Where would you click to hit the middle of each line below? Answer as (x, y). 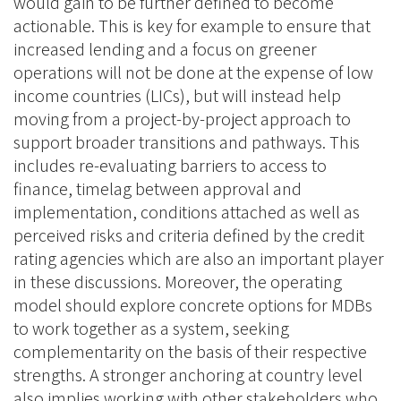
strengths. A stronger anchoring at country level (188, 375)
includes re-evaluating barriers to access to (170, 166)
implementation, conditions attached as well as (187, 212)
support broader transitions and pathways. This (187, 142)
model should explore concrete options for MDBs (193, 305)
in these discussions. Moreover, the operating (178, 282)
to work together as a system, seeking (151, 328)
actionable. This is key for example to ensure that (192, 26)
